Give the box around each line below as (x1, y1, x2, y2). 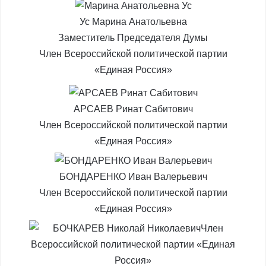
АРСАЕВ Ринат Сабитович (73, 104, 193, 114)
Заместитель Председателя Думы (58, 33, 208, 43)
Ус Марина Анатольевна (79, 17, 187, 27)
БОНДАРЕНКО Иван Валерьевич (59, 172, 207, 182)
